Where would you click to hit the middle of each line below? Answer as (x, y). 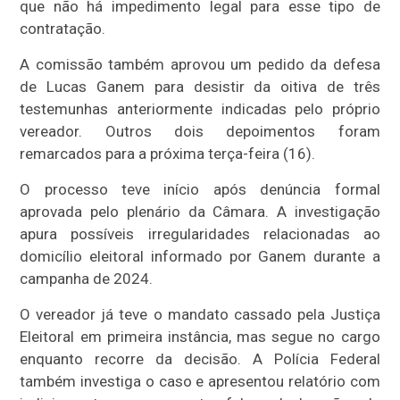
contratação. (63, 29)
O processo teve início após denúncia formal (200, 190)
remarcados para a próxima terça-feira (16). (168, 154)
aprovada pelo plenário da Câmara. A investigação (200, 212)
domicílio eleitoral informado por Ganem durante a (200, 257)
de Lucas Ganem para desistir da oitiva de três (200, 87)
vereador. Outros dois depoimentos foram (200, 132)
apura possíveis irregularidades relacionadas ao (200, 234)
